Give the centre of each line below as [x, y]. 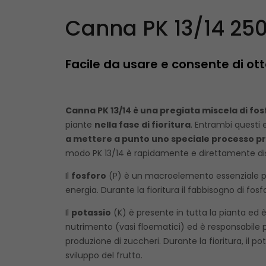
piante [80, 124]
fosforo [88, 175]
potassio [91, 212]
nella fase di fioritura [142, 124]
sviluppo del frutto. [104, 255]
